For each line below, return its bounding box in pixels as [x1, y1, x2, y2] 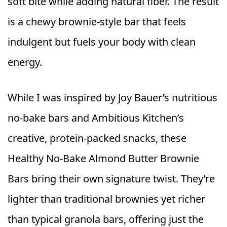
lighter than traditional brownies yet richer [8, 192, 205, 206]
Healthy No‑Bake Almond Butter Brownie [8, 152, 199, 166]
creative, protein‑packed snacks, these [8, 131, 186, 145]
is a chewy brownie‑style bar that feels [8, 15, 186, 29]
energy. [8, 55, 42, 69]
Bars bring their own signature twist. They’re [8, 172, 215, 186]
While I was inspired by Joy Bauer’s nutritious [8, 91, 217, 105]
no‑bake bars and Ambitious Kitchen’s [8, 111, 184, 125]
